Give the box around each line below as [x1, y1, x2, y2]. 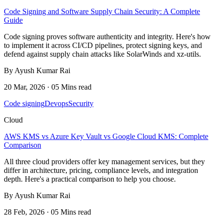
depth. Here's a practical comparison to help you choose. [4, 174, 176, 183]
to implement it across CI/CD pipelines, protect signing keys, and [4, 41, 202, 49]
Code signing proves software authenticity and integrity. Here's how [4, 32, 211, 41]
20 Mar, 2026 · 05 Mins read [4, 82, 92, 91]
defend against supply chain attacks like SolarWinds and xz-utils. [4, 49, 201, 58]
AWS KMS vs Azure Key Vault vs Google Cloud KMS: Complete [4, 132, 208, 140]
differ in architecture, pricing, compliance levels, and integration [4, 166, 198, 174]
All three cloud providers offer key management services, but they [4, 157, 205, 166]
